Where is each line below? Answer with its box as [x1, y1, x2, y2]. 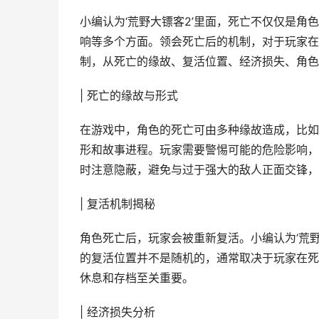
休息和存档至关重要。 [80, 271, 194, 285]
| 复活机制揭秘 [80, 197, 155, 211]
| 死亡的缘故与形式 [80, 89, 178, 103]
